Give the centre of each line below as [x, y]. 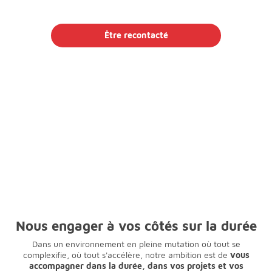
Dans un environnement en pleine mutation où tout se [136, 244]
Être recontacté [136, 35]
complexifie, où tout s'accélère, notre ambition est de [126, 255]
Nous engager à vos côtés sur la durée [136, 226]
